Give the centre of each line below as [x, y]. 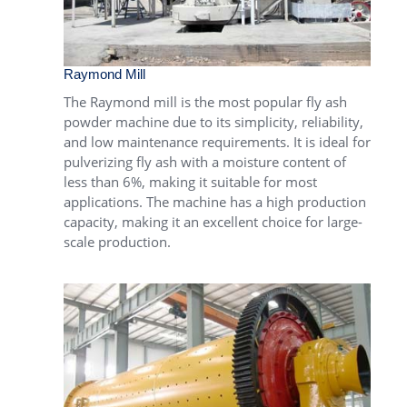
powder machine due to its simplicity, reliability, [213, 121]
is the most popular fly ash [262, 101]
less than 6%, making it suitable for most [190, 181]
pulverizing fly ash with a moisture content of [205, 161]
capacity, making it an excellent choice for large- [213, 221]
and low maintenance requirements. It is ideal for [217, 141]
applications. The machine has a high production [215, 201]
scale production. [117, 241]
